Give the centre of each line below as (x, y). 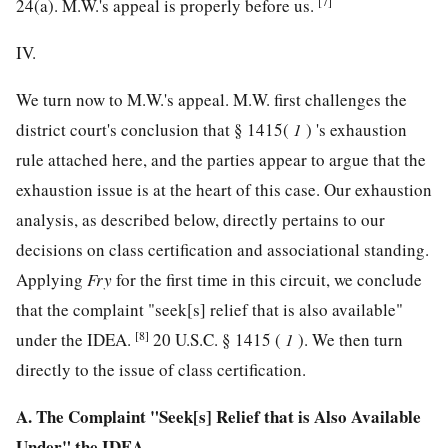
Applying (51, 280)
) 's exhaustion (356, 130)
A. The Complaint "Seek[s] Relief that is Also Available (218, 417)
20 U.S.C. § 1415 (212, 340)
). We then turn (350, 340)
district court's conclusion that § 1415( (154, 130)
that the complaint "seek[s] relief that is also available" (209, 310)
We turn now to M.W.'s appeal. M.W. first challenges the (211, 100)
